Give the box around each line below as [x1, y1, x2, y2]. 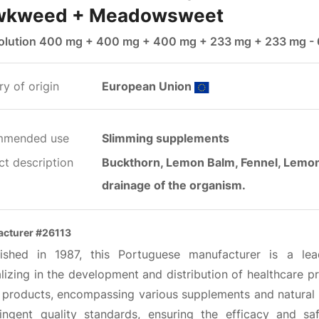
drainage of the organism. [102, 178, 246, 192]
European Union [102, 79, 194, 93]
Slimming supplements [102, 131, 229, 145]
